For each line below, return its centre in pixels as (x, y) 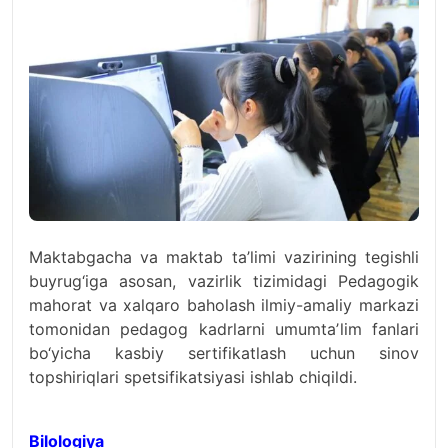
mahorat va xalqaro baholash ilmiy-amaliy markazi (224, 305)
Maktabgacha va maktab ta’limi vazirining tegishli (224, 257)
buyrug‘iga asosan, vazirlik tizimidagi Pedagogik (224, 281)
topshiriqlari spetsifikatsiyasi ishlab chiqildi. (193, 377)
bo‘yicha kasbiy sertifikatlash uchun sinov (224, 353)
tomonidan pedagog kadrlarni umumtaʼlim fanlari (224, 329)
